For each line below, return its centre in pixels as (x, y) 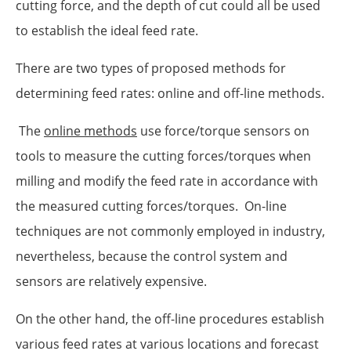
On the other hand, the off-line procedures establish (170, 319)
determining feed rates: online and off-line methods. (170, 94)
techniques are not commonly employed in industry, (170, 232)
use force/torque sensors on (223, 131)
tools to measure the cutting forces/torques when (163, 156)
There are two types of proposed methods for (151, 69)
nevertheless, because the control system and (152, 257)
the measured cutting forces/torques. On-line (151, 206)
